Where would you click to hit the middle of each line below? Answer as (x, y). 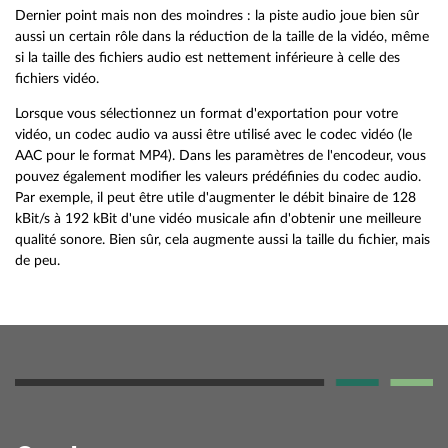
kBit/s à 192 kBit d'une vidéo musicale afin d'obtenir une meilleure (218, 218)
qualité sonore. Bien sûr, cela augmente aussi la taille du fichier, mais (222, 239)
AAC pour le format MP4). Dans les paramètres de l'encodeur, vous (220, 155)
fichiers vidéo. (57, 79)
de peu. (37, 260)
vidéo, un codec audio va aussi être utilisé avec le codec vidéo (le (213, 134)
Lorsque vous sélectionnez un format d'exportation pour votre (206, 113)
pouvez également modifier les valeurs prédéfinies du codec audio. (218, 176)
